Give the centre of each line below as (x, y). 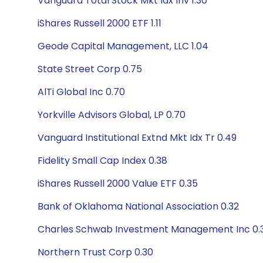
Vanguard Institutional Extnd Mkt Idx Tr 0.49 (137, 138)
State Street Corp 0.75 (90, 69)
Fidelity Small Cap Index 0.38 (102, 161)
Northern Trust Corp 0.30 (95, 252)
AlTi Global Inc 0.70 (81, 92)
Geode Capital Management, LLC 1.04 (123, 46)
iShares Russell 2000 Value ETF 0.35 (118, 183)
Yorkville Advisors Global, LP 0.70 (112, 115)
